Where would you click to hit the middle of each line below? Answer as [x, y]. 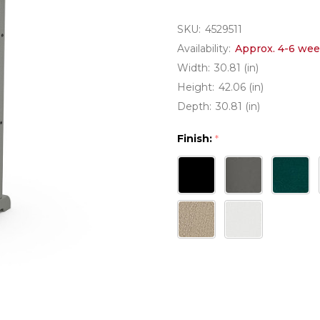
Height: [196, 87]
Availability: [204, 49]
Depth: [194, 106]
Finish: [196, 139]
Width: [194, 68]
